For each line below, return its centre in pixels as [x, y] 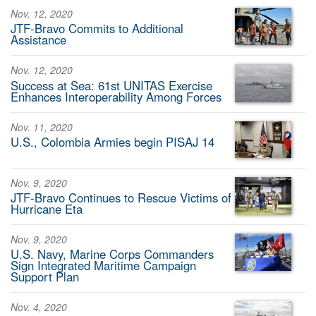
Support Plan [45, 277]
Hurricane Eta [47, 209]
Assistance [38, 40]
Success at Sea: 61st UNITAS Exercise [111, 85]
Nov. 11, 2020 [42, 127]
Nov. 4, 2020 [39, 306]
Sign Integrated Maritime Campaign [103, 266]
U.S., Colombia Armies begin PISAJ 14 [113, 141]
